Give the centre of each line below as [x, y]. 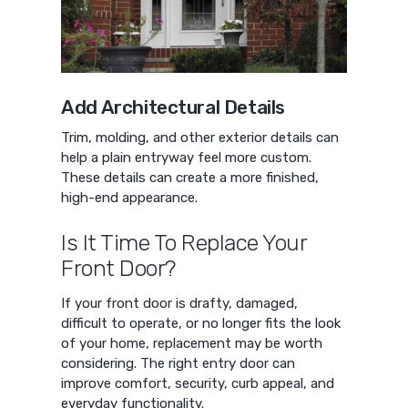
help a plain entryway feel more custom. [187, 158]
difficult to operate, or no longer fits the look [201, 323]
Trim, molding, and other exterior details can [200, 138]
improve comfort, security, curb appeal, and [198, 383]
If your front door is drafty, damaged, [180, 303]
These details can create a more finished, [190, 178]
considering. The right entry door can [178, 363]
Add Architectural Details [173, 107]
